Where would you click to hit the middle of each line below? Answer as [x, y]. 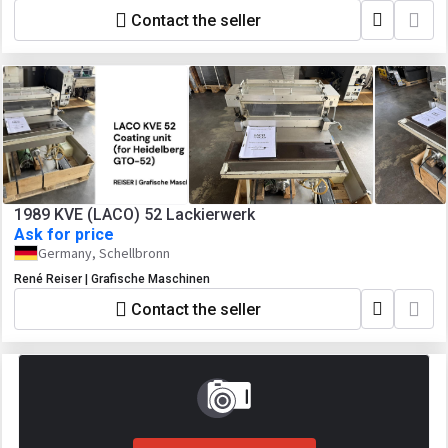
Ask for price [64, 234]
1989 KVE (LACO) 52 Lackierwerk [134, 214]
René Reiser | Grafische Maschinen [112, 279]
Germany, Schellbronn [104, 253]
